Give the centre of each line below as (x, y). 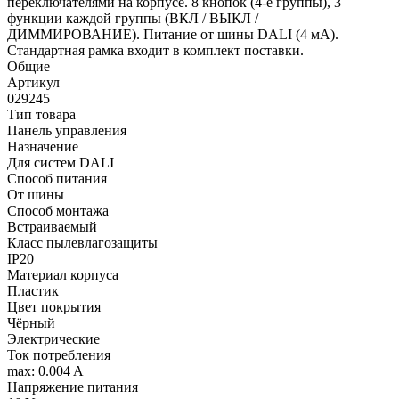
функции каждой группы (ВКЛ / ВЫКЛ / (133, 19)
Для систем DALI (61, 163)
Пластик (33, 291)
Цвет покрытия (54, 307)
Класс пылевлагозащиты (82, 243)
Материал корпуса (63, 275)
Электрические (53, 339)
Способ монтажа (58, 211)
